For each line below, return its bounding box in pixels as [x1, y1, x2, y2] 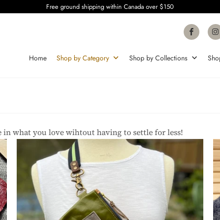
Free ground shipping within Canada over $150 [46, 2, 174, 11]
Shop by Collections [129, 53, 190, 63]
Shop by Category [56, 53, 111, 63]
